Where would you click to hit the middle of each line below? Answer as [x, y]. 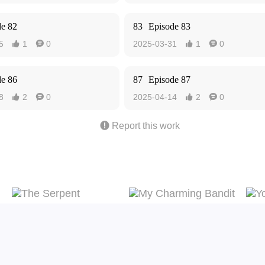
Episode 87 [169, 80]
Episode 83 [169, 26]
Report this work [146, 126]
